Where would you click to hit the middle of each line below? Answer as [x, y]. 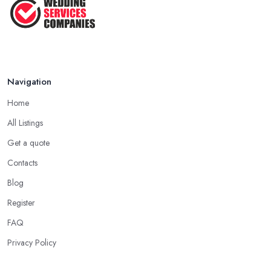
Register [21, 203]
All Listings [25, 123]
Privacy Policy [32, 243]
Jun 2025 [112, 8]
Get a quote [28, 143]
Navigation [29, 82]
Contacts [22, 163]
